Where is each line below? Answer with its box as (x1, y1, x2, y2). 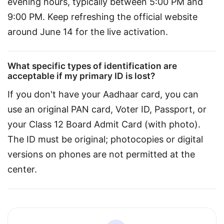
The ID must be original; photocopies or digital (7, 134, 205, 145)
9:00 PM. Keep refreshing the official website (7, 11, 200, 22)
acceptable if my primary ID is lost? (7, 70, 155, 81)
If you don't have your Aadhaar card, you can (7, 89, 201, 100)
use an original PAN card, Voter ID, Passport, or (7, 104, 209, 115)
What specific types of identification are (7, 60, 177, 71)
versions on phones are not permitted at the (7, 149, 197, 160)
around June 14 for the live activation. (7, 26, 168, 37)
